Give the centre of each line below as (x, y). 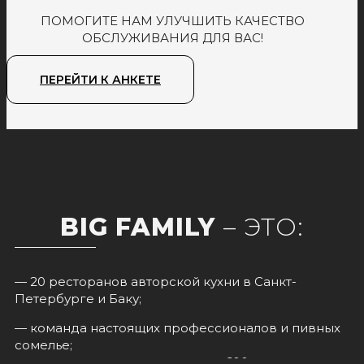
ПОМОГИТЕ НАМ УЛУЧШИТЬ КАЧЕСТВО (172, 20)
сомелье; (43, 344)
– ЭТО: (264, 227)
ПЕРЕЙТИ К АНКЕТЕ (100, 79)
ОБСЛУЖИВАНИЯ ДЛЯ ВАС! (172, 37)
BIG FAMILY (142, 227)
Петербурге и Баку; (78, 298)
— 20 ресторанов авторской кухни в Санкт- (156, 281)
